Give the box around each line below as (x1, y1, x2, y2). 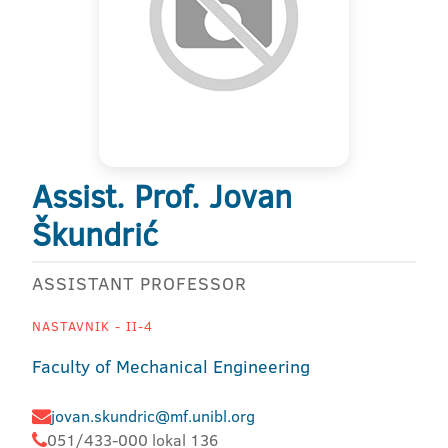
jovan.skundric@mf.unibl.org (51, 405, 255, 427)
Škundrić (32, 212, 158, 256)
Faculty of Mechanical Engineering (32, 354, 310, 379)
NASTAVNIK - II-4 (32, 317, 153, 335)
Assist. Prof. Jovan (32, 174, 292, 218)
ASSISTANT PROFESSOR (32, 271, 247, 296)
